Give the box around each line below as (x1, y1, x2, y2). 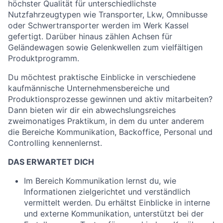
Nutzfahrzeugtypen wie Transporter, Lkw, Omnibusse (8, 9, 208, 19)
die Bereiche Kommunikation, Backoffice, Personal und (8, 127, 213, 137)
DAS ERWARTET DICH (8, 157, 94, 167)
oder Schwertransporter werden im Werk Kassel (8, 20, 189, 30)
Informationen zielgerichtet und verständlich (24, 187, 190, 197)
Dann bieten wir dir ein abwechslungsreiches (8, 105, 176, 115)
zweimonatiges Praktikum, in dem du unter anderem (8, 116, 204, 126)
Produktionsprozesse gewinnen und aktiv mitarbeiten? (8, 94, 213, 104)
